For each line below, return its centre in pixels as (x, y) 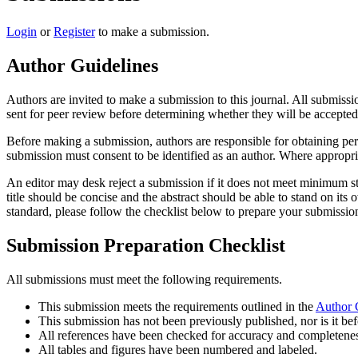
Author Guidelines (82, 65)
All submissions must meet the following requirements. (144, 279)
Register (74, 31)
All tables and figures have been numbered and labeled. (178, 349)
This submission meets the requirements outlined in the (177, 306)
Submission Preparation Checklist (146, 245)
